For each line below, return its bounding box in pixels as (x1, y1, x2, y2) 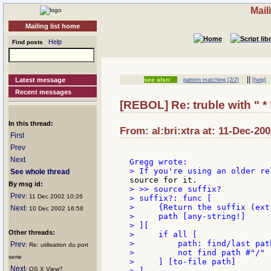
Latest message (15, 76, 66, 83)
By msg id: (8, 180, 43, 188)
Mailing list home (25, 22, 80, 30)
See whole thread (10, 168, 70, 176)
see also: (144, 76, 171, 83)
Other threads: (8, 229, 55, 236)
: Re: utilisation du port (25, 241, 88, 248)
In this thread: (8, 120, 53, 127)
